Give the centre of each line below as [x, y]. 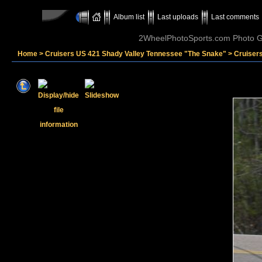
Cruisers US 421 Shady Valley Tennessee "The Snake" [136, 54]
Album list [129, 17]
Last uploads [178, 17]
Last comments [235, 17]
